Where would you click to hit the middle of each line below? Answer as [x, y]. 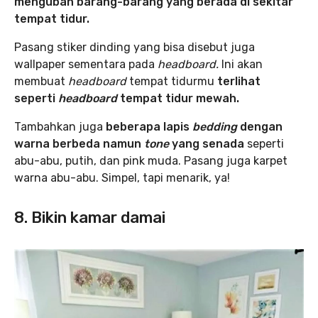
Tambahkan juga [60, 127]
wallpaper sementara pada [86, 65]
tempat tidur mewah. [180, 99]
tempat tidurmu [172, 82]
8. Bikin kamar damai [90, 218]
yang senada [208, 144]
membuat [41, 82]
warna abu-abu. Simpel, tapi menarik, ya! [122, 178]
